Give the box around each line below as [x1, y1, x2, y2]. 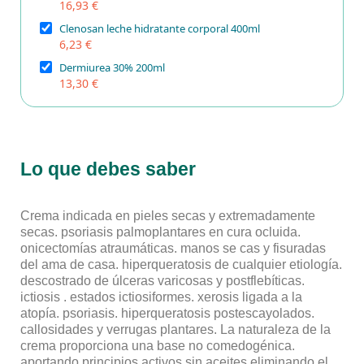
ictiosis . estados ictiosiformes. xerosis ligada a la [20, 290, 302, 305]
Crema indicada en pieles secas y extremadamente [20, 209, 315, 223]
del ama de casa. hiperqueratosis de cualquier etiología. [20, 258, 342, 272]
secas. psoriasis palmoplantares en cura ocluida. [20, 225, 301, 240]
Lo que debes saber [20, 158, 196, 180]
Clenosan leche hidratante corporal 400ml [59, 21, 260, 37]
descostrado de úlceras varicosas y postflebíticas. [20, 274, 305, 288]
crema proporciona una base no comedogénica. [20, 339, 295, 353]
